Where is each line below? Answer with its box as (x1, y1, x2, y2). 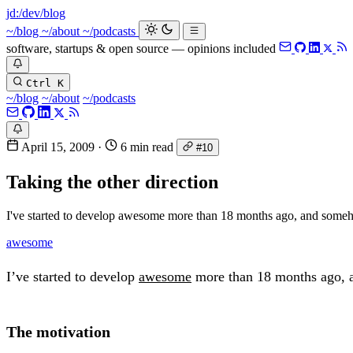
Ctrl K (26, 76, 65, 89)
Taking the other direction (6, 172, 218, 193)
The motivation (6, 323, 110, 341)
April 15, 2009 (21, 140, 95, 154)
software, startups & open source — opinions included (6, 42, 279, 55)
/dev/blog (19, 6, 65, 20)
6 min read (117, 140, 176, 154)
